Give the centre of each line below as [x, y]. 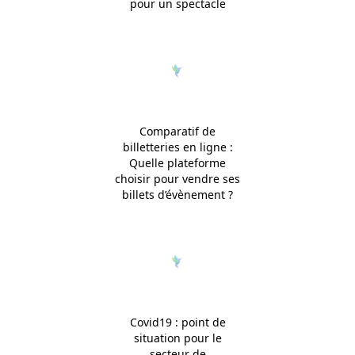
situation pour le [177, 338]
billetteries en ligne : [177, 147]
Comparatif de [177, 132]
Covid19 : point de [177, 322]
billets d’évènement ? [177, 195]
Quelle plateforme [177, 163]
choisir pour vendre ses [177, 179]
